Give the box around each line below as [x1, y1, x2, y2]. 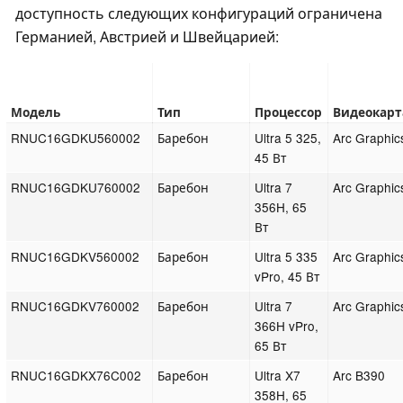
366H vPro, [255, 317, 319, 336]
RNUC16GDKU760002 [11, 178, 141, 197]
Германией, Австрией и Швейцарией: [15, 26, 279, 48]
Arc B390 [333, 366, 386, 385]
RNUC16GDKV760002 [11, 297, 140, 316]
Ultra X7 [255, 366, 301, 385]
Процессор [255, 103, 323, 121]
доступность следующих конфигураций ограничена [15, 3, 382, 24]
